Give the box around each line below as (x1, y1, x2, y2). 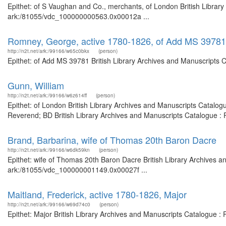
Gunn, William (8, 79, 64, 92)
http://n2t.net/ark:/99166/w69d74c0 (8, 201, 90, 208)
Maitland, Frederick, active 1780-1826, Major (8, 188, 187, 201)
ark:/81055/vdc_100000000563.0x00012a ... (8, 11, 149, 21)
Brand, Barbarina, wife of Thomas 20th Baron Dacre (8, 133, 216, 146)
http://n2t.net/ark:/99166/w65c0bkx (8, 47, 89, 54)
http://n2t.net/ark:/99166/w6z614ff (8, 92, 87, 99)
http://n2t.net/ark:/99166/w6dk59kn (8, 146, 90, 153)
